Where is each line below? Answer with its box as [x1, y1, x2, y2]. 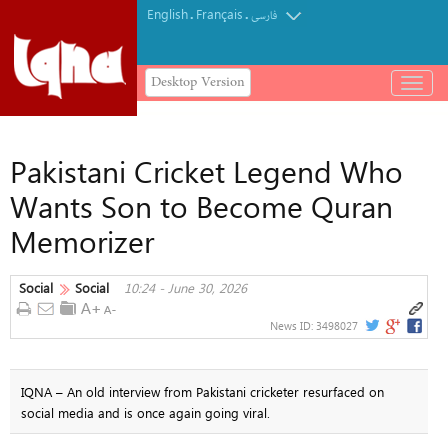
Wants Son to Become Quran [10, 186, 393, 226]
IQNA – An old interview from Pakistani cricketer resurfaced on [20, 382, 384, 400]
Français [196, 5, 243, 22]
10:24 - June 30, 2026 [124, 279, 247, 296]
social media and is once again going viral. [20, 403, 270, 421]
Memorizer [10, 221, 154, 261]
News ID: [270, 318, 316, 333]
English [147, 5, 188, 22]
